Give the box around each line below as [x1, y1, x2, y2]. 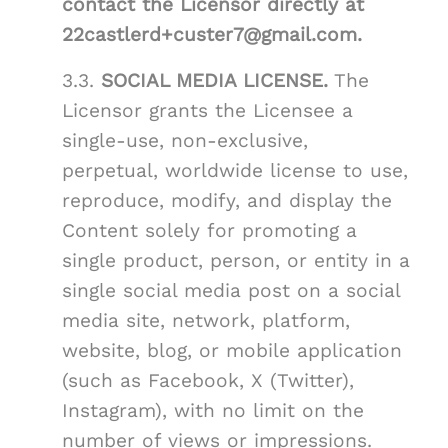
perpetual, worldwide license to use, [62, 159, 408, 183]
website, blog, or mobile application [62, 339, 402, 363]
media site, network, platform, [62, 309, 350, 333]
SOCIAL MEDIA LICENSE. [101, 69, 328, 93]
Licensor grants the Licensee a [62, 99, 353, 123]
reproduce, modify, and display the [62, 189, 392, 213]
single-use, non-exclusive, [62, 129, 308, 153]
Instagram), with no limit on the [62, 399, 364, 423]
